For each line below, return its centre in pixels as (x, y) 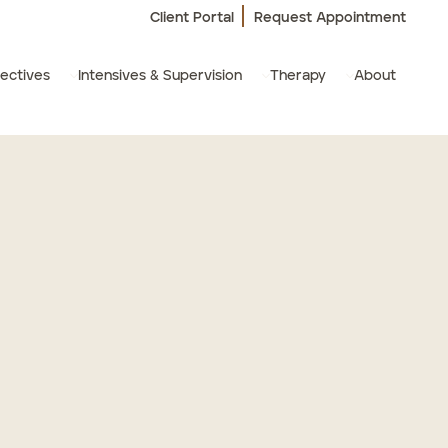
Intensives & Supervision (160, 75)
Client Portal (192, 17)
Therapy (298, 75)
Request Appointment (330, 17)
